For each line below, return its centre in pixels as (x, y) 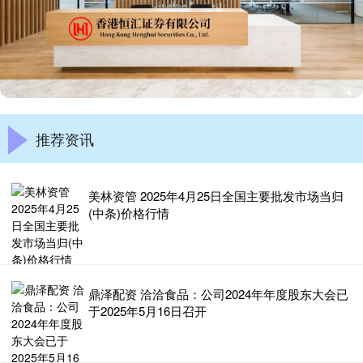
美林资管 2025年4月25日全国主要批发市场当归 (216, 195)
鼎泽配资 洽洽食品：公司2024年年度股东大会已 (218, 293)
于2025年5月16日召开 (147, 310)
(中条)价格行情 (129, 212)
